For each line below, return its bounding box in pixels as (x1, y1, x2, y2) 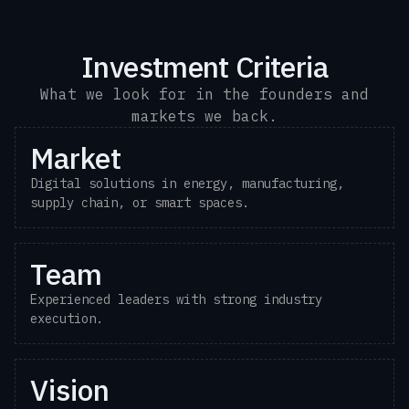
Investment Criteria (81, 47, 328, 86)
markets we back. (131, 107, 278, 125)
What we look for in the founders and (40, 85, 369, 103)
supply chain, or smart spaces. (30, 194, 249, 211)
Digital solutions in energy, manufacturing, (30, 175, 344, 192)
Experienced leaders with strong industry (30, 291, 322, 308)
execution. (30, 310, 103, 327)
